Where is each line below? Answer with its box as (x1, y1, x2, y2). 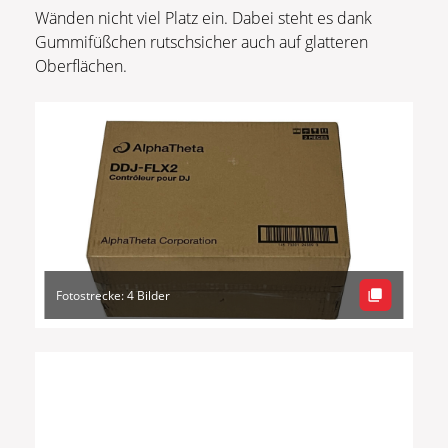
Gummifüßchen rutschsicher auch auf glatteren (35, 30, 368, 53)
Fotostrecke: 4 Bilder (56, 286, 171, 304)
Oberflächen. (35, 54, 127, 77)
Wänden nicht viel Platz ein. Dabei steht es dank (35, 6, 372, 29)
